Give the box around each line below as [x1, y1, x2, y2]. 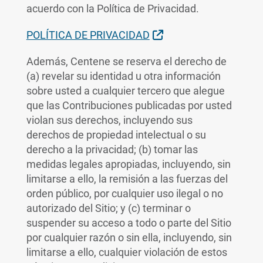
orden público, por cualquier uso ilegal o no [26, 187, 223, 200]
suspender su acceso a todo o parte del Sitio [26, 217, 231, 229]
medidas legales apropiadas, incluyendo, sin [26, 158, 231, 170]
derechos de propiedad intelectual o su [26, 129, 206, 141]
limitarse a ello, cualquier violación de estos [26, 246, 227, 258]
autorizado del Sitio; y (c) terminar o [26, 202, 191, 214]
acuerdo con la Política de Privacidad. [26, 2, 199, 15]
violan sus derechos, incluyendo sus [26, 114, 193, 126]
